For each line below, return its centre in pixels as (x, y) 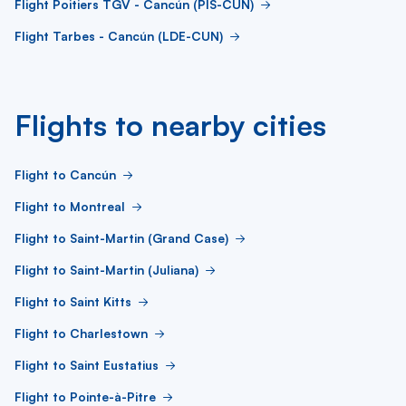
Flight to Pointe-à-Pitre (85, 396)
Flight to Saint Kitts (73, 301)
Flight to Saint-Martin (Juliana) (106, 270)
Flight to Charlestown (81, 333)
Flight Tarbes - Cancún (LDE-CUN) (119, 36)
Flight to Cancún (65, 174)
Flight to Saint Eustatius (87, 365)
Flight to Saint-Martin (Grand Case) (121, 238)
